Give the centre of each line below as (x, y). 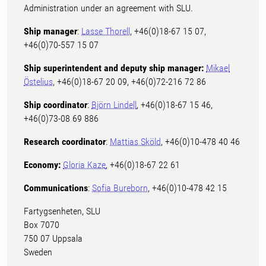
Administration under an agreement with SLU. (110, 8)
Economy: (42, 165)
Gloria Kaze (84, 165)
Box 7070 (42, 225)
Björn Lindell (114, 105)
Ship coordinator (56, 105)
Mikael (218, 68)
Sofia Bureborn (120, 188)
